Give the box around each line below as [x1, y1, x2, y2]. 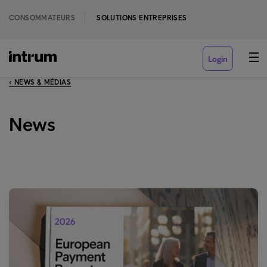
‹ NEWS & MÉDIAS [9, 78, 71, 86]
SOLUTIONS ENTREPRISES [97, 14, 187, 22]
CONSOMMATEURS [9, 14, 76, 22]
